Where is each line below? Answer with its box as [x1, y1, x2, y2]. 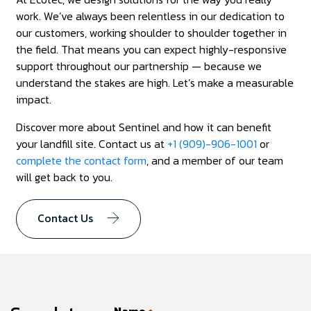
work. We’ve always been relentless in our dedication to [16, 8, 285, 25]
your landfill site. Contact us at [16, 135, 168, 153]
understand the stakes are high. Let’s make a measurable [16, 74, 294, 92]
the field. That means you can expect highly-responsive [16, 41, 287, 58]
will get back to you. [16, 169, 113, 186]
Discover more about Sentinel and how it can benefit [16, 119, 272, 136]
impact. [16, 91, 52, 108]
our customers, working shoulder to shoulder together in [16, 24, 287, 42]
